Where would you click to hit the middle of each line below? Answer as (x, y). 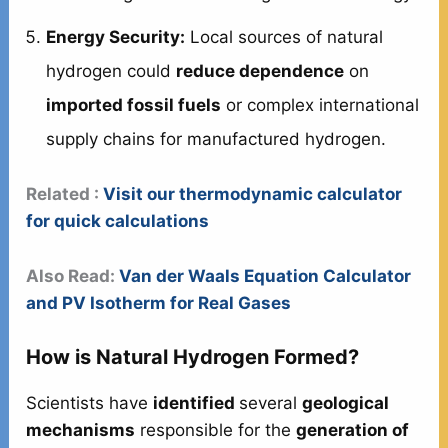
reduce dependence (260, 70)
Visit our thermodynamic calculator (251, 194)
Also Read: (73, 275)
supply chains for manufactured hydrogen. (216, 138)
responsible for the (216, 429)
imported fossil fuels (134, 104)
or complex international (320, 104)
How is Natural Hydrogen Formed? (193, 356)
